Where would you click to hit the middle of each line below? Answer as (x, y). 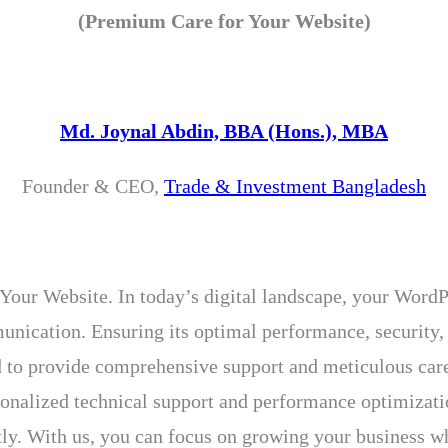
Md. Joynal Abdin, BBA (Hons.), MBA (224, 130)
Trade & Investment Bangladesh (295, 185)
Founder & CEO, (93, 185)
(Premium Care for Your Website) (224, 20)
